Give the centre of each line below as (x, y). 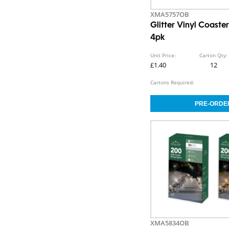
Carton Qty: (214, 55)
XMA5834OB (170, 223)
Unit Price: (163, 55)
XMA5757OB (170, 15)
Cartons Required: (173, 83)
